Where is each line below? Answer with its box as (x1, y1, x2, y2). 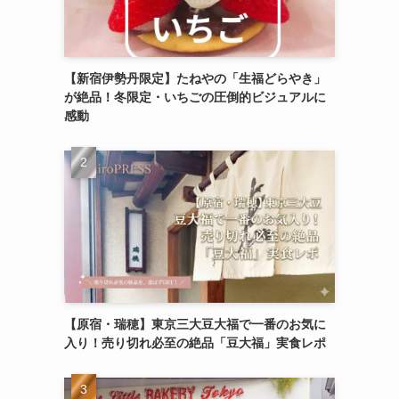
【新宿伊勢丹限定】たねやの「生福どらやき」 (64, 70, 326, 85)
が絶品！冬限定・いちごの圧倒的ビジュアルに (64, 89, 326, 104)
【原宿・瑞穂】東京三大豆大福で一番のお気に (64, 316, 326, 331)
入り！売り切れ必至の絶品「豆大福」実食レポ (64, 335, 326, 350)
